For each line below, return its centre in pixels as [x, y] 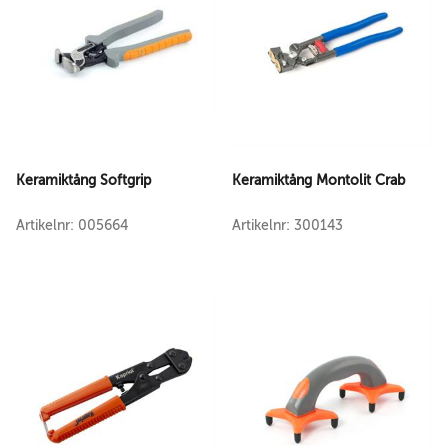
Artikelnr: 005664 [72, 225]
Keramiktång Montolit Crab [318, 180]
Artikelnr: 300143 [287, 225]
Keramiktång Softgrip [83, 180]
